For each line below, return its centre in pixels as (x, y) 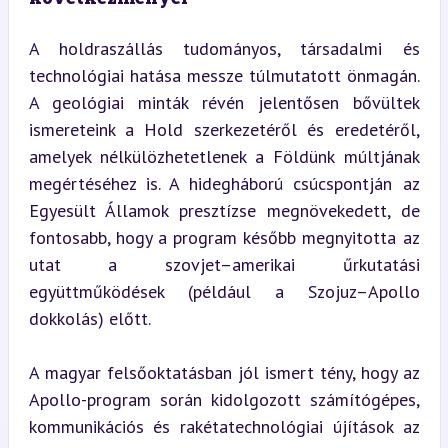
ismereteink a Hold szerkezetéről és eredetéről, (224, 129)
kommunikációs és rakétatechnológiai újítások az (224, 426)
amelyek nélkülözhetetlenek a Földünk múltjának (224, 156)
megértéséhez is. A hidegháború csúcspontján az (224, 183)
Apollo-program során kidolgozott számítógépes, (224, 399)
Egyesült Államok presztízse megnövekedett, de (224, 210)
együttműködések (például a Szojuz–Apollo (224, 291)
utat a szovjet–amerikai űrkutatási (224, 264)
